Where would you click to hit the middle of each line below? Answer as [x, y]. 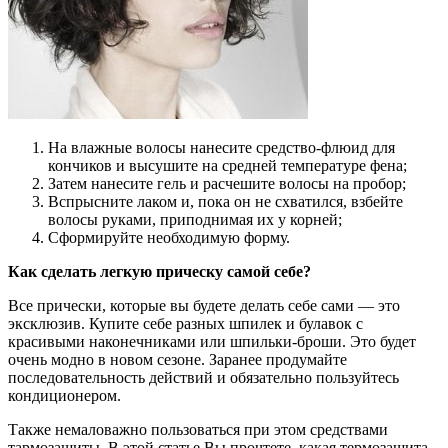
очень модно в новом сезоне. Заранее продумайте [177, 359]
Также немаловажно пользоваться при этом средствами [198, 429]
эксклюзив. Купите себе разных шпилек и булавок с [185, 323]
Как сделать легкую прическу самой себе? [159, 271]
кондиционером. [64, 395]
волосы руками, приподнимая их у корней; [195, 219]
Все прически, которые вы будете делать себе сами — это [204, 305]
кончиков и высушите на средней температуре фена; [227, 165]
